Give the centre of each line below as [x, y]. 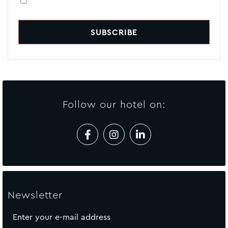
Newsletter [35, 195]
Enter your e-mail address [62, 217]
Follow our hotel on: [114, 105]
